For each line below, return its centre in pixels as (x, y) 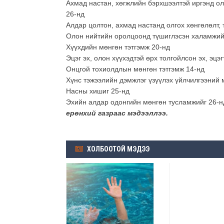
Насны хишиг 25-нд (98, 91)
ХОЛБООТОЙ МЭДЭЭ (117, 149)
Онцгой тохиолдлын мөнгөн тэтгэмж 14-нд (135, 69)
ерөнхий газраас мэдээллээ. (117, 113)
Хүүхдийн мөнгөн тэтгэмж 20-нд (118, 47)
